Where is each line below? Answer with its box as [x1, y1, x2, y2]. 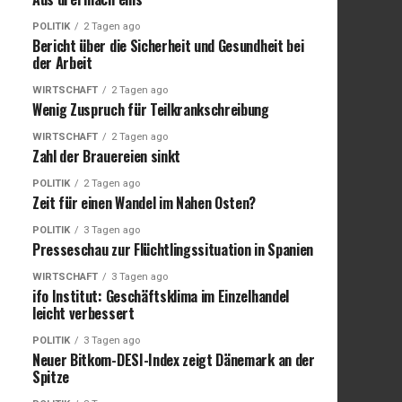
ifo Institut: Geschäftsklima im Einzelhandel [32, 284, 289, 307]
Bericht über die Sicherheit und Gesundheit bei [32, 34, 304, 57]
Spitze [32, 365, 70, 388]
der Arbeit [32, 51, 92, 74]
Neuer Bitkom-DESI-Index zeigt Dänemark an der [32, 348, 315, 371]
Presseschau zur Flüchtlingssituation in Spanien [32, 238, 313, 260]
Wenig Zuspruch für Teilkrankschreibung [32, 98, 269, 120]
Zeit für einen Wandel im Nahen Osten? [32, 191, 257, 214]
